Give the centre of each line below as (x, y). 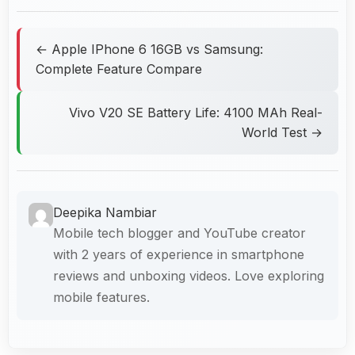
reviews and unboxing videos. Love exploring (188, 275)
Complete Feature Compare (119, 69)
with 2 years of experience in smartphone (178, 254)
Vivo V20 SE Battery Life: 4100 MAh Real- (196, 112)
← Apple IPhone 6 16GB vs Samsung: (149, 49)
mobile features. (101, 297)
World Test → (282, 132)
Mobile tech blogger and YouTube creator (179, 233)
